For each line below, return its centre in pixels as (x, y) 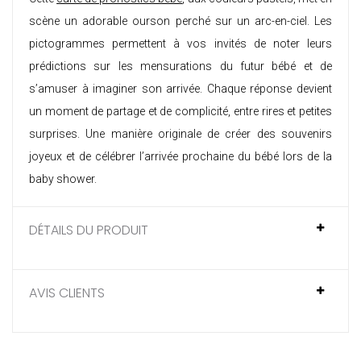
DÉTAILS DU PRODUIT (89, 230)
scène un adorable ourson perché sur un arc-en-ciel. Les (180, 21)
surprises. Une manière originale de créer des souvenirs (180, 134)
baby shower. (63, 179)
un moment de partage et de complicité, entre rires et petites (180, 112)
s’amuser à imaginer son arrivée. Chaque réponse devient (180, 89)
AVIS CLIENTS (67, 293)
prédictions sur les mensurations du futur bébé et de (180, 66)
